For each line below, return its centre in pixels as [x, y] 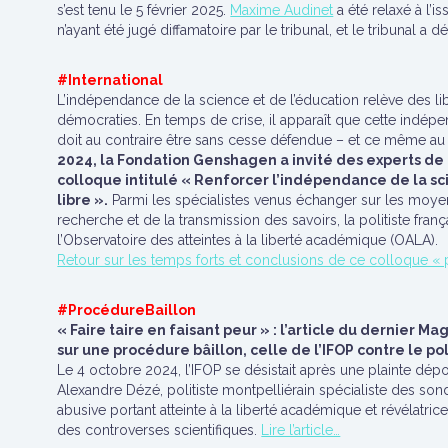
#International [110, 80]
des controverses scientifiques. [159, 430]
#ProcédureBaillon [127, 310]
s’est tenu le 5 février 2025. [144, 10]
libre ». [83, 200]
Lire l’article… [301, 430]
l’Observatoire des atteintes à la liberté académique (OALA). [248, 240]
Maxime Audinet [282, 10]
